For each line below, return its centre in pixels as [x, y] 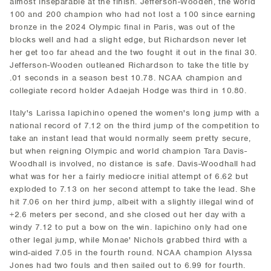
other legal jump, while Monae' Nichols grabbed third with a [129, 240]
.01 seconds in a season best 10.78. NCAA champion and [126, 78]
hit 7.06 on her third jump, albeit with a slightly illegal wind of [132, 202]
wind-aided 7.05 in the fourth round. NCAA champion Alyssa [131, 253]
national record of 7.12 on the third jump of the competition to [135, 126]
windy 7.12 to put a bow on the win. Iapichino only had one [129, 227]
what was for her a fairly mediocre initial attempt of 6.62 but [129, 176]
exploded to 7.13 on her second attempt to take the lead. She [133, 189]
